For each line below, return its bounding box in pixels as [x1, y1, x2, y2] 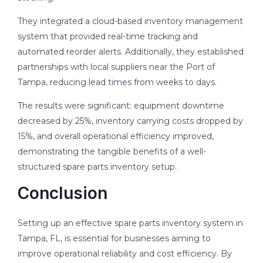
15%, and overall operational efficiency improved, [18, 130, 214, 141]
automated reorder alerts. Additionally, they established [18, 46, 244, 57]
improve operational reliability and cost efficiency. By [18, 248, 232, 259]
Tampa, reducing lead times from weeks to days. [18, 76, 217, 87]
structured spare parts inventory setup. [18, 161, 177, 172]
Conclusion [18, 183, 107, 203]
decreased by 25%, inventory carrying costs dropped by [18, 115, 243, 126]
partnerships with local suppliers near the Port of [18, 61, 215, 72]
